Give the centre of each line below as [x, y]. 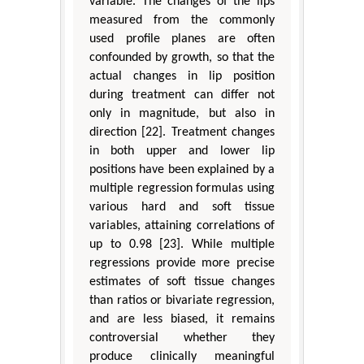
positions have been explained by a [182, 170]
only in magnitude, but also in [182, 114]
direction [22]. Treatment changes [182, 133]
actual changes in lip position [182, 77]
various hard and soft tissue [182, 208]
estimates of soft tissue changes [182, 282]
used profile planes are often [182, 39]
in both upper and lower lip [182, 152]
